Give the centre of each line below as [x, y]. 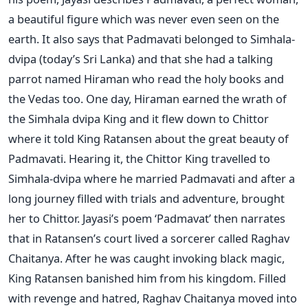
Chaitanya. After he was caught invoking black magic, [146, 258]
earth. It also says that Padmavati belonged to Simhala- [152, 38]
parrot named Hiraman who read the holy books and [146, 78]
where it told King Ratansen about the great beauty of [148, 138]
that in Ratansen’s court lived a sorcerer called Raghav [149, 238]
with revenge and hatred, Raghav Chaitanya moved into [153, 298]
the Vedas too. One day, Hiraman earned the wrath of [147, 98]
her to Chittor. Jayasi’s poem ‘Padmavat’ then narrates [147, 218]
